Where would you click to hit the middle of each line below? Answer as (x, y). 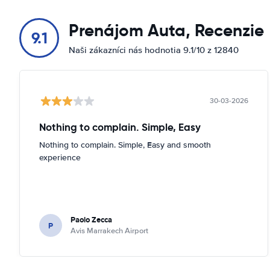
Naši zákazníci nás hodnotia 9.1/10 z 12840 (154, 50)
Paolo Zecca (91, 220)
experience (60, 158)
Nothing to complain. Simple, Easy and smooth (125, 145)
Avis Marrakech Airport (109, 231)
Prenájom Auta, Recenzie (166, 30)
